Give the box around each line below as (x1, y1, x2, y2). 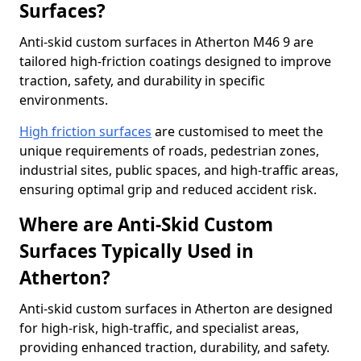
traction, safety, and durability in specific (19, 72, 265, 89)
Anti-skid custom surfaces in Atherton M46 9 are (19, 33, 313, 51)
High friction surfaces (19, 122, 151, 140)
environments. (19, 91, 108, 109)
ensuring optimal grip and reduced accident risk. (19, 180, 317, 198)
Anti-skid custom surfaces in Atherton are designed (19, 300, 333, 317)
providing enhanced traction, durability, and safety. (19, 338, 330, 356)
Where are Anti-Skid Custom (19, 212, 273, 237)
